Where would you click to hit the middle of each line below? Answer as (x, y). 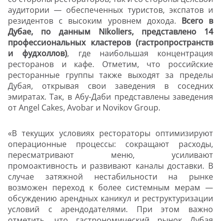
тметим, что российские (161, 64)
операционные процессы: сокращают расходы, (110, 144)
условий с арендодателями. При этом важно (110, 209)
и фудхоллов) (38, 54)
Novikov (117, 108)
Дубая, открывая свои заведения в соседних (110, 86)
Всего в (197, 21)
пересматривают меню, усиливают (110, 155)
